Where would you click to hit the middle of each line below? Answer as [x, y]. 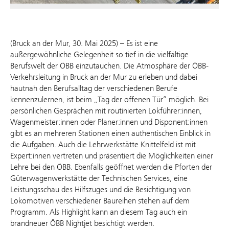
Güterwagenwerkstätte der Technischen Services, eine [99, 178]
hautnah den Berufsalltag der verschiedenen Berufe [94, 88]
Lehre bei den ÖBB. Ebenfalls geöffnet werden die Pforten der [111, 167]
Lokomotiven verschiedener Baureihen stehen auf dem [100, 201]
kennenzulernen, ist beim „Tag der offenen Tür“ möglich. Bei [109, 100]
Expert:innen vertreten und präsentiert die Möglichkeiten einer [112, 156]
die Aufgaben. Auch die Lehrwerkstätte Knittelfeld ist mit [103, 145]
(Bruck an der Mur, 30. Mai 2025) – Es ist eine [84, 43]
